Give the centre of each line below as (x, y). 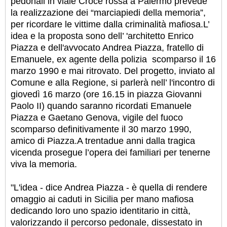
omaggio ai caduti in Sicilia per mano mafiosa (102, 199)
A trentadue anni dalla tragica (136, 141)
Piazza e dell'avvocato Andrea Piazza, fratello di (107, 48)
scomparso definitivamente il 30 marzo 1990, (101, 129)
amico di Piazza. (44, 141)
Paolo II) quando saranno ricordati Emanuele (101, 106)
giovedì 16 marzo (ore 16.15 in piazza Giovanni (106, 94)
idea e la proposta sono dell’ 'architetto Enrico (102, 36)
